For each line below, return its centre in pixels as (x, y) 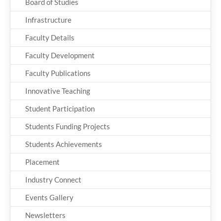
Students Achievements (64, 144)
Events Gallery (49, 198)
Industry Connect (53, 180)
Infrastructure (48, 20)
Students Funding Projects (68, 127)
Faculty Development (60, 55)
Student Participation (60, 109)
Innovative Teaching (58, 91)
